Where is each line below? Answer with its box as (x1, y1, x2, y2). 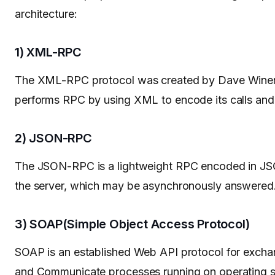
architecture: (15, 7, 77, 21)
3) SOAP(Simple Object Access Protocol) (15, 217, 250, 232)
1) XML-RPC (15, 45, 82, 60)
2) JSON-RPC (15, 131, 92, 146)
